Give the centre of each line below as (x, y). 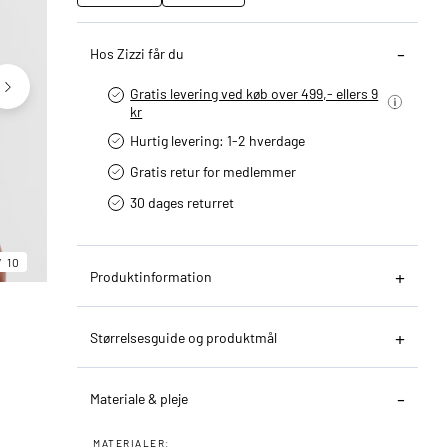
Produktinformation (151, 276)
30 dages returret (182, 202)
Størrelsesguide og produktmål (184, 337)
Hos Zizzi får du (137, 53)
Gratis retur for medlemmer (213, 171)
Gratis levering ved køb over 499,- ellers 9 (254, 93)
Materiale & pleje (139, 398)
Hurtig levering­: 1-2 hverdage (218, 140)
